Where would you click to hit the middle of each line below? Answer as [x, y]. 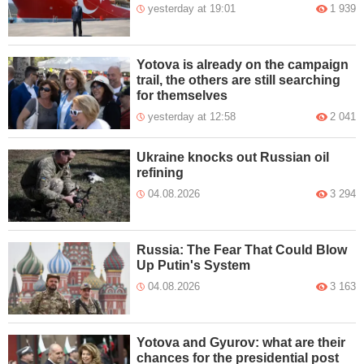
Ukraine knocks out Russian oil [233, 157]
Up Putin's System [194, 265]
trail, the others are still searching [239, 80]
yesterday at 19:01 [192, 8]
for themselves [182, 95]
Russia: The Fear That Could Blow [242, 249]
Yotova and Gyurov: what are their [241, 342]
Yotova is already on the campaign [243, 64]
